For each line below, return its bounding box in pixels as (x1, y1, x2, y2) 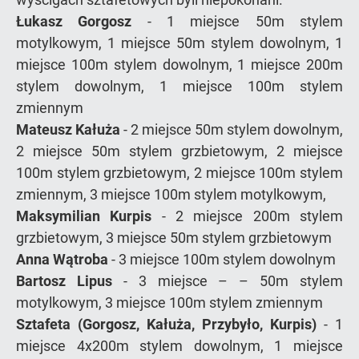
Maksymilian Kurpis (16, 207, 152, 224)
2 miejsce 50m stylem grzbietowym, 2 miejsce (16, 142, 343, 159)
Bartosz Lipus (16, 272, 112, 289)
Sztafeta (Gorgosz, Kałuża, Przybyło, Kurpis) (16, 315, 317, 333)
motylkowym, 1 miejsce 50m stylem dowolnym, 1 (16, 34, 343, 51)
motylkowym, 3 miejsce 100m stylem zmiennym (16, 293, 323, 311)
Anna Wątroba (16, 250, 108, 268)
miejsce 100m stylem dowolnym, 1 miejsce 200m (16, 55, 343, 73)
